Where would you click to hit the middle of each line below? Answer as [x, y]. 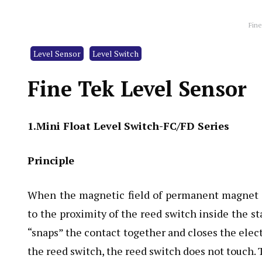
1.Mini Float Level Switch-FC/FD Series [128, 126]
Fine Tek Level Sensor [137, 89]
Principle [51, 160]
